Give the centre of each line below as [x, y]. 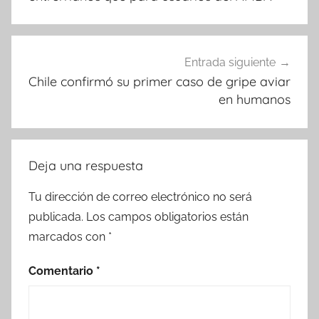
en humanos [255, 100]
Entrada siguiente [230, 63]
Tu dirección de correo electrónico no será [140, 197]
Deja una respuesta [86, 166]
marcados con [68, 237]
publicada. [56, 217]
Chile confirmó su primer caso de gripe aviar [159, 82]
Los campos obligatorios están [167, 217]
